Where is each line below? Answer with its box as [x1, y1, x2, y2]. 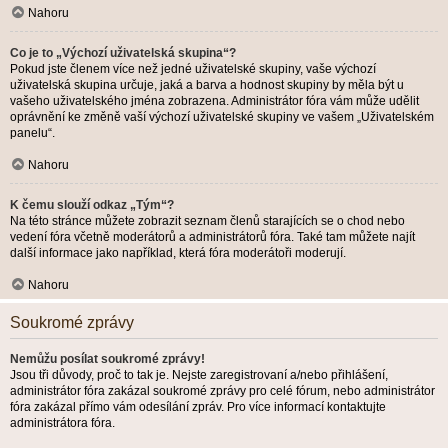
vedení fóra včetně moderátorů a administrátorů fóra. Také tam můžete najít [10, 230, 415, 244]
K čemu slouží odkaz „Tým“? [10, 198, 174, 212]
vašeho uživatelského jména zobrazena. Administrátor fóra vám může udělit [10, 94, 419, 108]
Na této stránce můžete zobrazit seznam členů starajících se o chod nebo [10, 214, 405, 228]
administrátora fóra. [10, 416, 115, 430]
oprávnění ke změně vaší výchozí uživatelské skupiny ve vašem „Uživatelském [10, 110, 434, 124]
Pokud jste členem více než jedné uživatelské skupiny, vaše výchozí [10, 62, 376, 76]
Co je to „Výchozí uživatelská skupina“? [10, 46, 236, 60]
